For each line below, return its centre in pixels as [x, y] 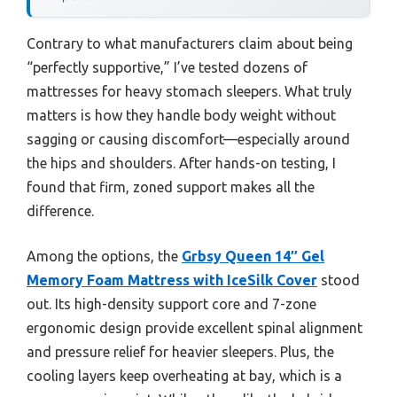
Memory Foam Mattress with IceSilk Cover [172, 280]
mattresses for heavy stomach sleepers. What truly [189, 92]
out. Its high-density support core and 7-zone [171, 304]
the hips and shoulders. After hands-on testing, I [181, 163]
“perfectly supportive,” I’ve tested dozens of [167, 68]
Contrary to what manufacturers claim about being [190, 44]
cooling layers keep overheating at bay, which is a [184, 376]
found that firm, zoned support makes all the [171, 187]
